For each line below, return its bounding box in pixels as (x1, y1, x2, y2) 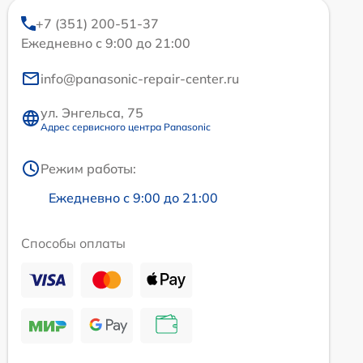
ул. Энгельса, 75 (41, 104, 143, 121)
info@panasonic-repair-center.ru (41, 70, 239, 87)
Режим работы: (41, 160, 136, 177)
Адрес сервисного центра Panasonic (41, 120, 211, 133)
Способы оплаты (21, 234, 126, 251)
